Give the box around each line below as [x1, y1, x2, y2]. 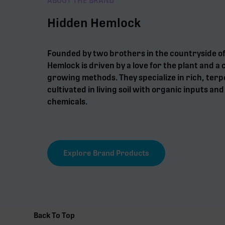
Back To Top [34, 210, 75, 220]
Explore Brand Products [63, 148, 150, 158]
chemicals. [47, 96, 88, 106]
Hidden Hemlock [47, 15, 141, 30]
